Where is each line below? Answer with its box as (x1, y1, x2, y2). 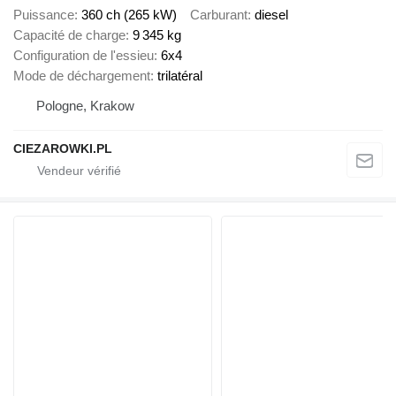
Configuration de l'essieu (13, 47, 154, 63)
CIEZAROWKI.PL (13, 141, 112, 156)
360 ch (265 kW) (81, 6, 177, 22)
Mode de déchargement (13, 67, 150, 83)
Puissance (13, 6, 74, 22)
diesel (255, 6, 288, 22)
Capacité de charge (13, 27, 126, 42)
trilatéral (157, 67, 202, 83)
